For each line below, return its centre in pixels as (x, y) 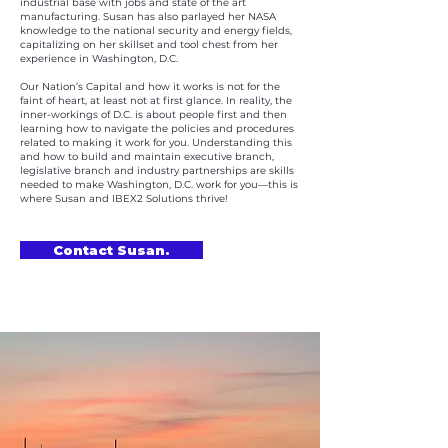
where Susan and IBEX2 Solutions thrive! (124, 198)
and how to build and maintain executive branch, (147, 156)
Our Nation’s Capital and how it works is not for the (150, 86)
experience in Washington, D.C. (99, 58)
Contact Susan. (111, 250)
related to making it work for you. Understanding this (156, 142)
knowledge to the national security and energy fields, (156, 30)
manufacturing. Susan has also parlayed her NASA (148, 16)
